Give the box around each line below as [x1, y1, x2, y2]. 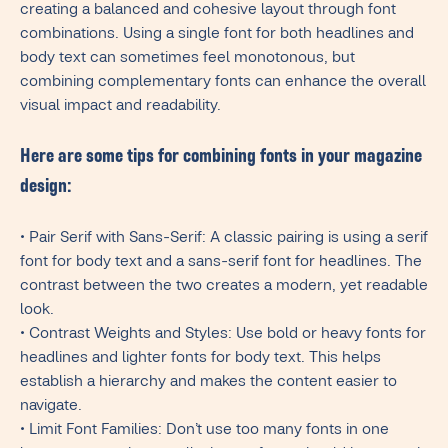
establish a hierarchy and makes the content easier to [20, 375, 397, 392]
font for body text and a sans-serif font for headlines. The [20, 255, 422, 272]
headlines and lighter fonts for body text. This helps [20, 351, 381, 368]
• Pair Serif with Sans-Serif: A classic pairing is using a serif [20, 231, 428, 248]
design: [20, 178, 72, 199]
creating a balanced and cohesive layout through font [20, 3, 396, 20]
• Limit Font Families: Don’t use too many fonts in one [20, 423, 389, 440]
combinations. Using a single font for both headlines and [20, 27, 414, 44]
